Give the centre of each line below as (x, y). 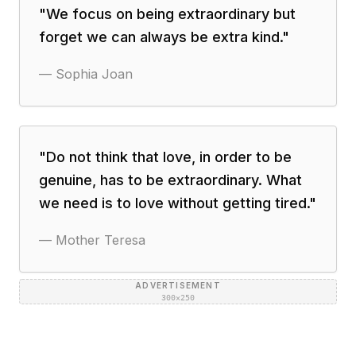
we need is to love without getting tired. (174, 203)
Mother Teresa (101, 240)
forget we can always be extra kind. (161, 37)
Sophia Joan (94, 74)
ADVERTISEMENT (178, 285)
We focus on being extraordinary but (171, 14)
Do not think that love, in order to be (169, 157)
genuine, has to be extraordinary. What (170, 180)
